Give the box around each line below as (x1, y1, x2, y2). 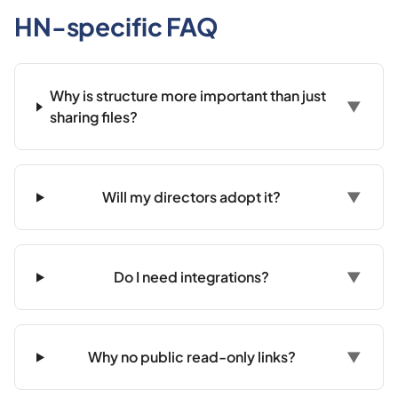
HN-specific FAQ (14, 11, 219, 43)
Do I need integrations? (114, 267, 270, 287)
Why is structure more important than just (49, 86, 326, 106)
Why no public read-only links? (87, 347, 296, 367)
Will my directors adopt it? (102, 187, 282, 207)
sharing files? (49, 107, 138, 127)
